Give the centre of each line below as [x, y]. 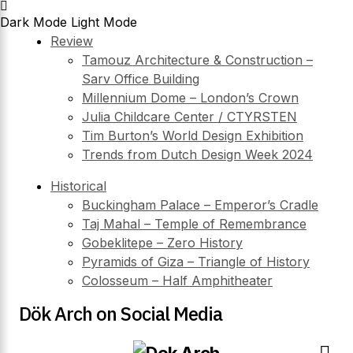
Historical [78, 186]
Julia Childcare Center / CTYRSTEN [190, 117]
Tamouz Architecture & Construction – [197, 60]
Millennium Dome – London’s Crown [190, 98]
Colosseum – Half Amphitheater [177, 281]
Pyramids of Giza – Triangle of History [196, 262]
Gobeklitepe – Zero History [162, 243]
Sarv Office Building [141, 79]
